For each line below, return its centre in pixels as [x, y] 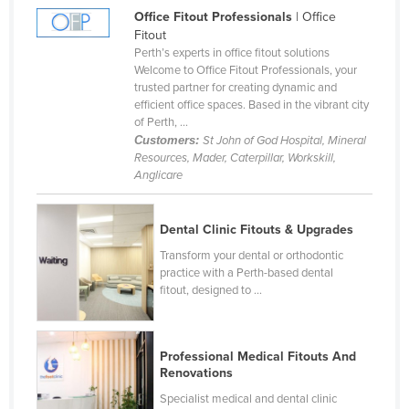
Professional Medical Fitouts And [258, 356]
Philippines [88, 282]
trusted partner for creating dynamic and [235, 88]
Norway [79, 48]
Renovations [197, 372]
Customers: [168, 141]
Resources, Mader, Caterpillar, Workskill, [235, 158]
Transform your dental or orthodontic [252, 256]
